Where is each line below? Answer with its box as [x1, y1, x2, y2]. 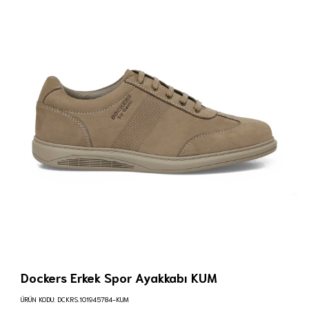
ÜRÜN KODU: [21, 295, 55, 303]
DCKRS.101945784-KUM [57, 295, 129, 303]
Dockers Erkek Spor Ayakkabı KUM [21, 269, 217, 286]
